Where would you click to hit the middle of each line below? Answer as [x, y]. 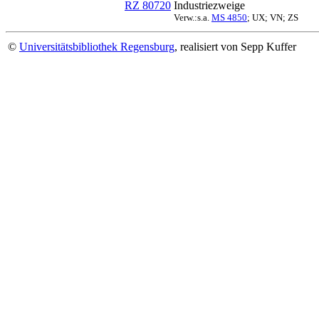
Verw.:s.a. [193, 17]
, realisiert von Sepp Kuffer [235, 47]
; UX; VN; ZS [273, 17]
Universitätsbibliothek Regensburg [97, 47]
